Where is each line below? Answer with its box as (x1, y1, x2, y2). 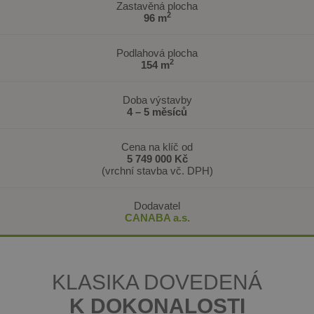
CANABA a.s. (124, 211, 190, 224)
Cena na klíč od (121, 140, 193, 153)
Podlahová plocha (116, 46, 198, 59)
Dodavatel (134, 199, 180, 212)
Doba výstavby (122, 93, 192, 106)
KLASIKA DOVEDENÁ (52, 270, 262, 294)
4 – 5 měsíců (127, 105, 187, 118)
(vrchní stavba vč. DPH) (101, 164, 213, 177)
